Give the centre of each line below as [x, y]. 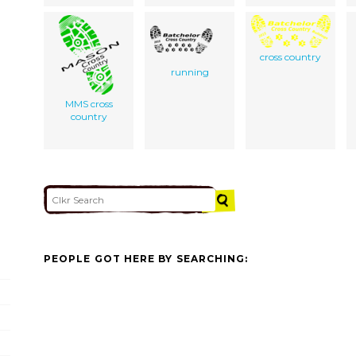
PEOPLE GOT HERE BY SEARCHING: [146, 259]
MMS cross [89, 103]
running [190, 72]
